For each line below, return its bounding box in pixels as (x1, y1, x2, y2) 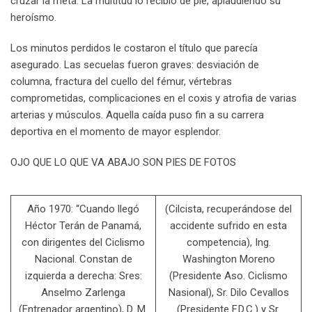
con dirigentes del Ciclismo (22, 236, 145, 249)
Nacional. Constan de (34, 253, 132, 266)
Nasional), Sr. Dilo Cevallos (168, 286, 289, 299)
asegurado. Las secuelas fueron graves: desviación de (10, 58, 259, 72)
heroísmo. (10, 11, 56, 24)
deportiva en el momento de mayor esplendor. (10, 125, 221, 139)
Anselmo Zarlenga (41, 286, 125, 299)
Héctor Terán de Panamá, (25, 219, 141, 233)
